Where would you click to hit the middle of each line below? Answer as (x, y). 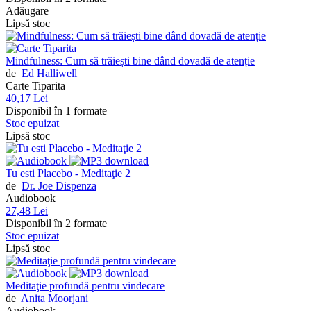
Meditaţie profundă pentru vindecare (85, 286)
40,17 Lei (27, 98)
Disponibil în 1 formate (56, 111)
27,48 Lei (27, 211)
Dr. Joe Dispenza (59, 186)
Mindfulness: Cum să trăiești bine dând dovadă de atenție (130, 61)
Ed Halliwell (49, 73)
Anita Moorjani (54, 298)
